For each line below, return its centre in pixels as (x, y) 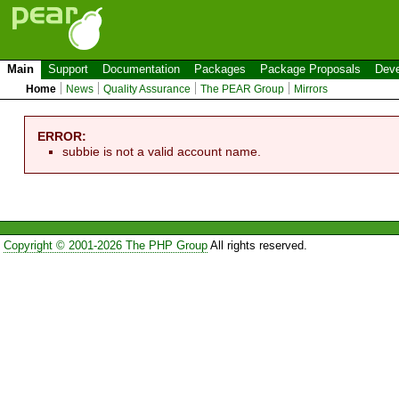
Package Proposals (310, 69)
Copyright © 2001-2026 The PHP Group (105, 246)
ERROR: (62, 136)
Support (68, 69)
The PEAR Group (243, 89)
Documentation (141, 69)
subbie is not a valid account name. (162, 151)
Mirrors (311, 89)
